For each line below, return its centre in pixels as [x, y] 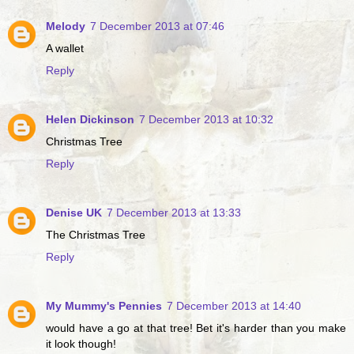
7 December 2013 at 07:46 [157, 26]
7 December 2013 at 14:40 [234, 306]
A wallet [65, 49]
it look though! [81, 344]
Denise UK [74, 213]
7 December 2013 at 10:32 [206, 120]
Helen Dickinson [90, 120]
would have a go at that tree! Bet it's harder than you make [196, 328]
